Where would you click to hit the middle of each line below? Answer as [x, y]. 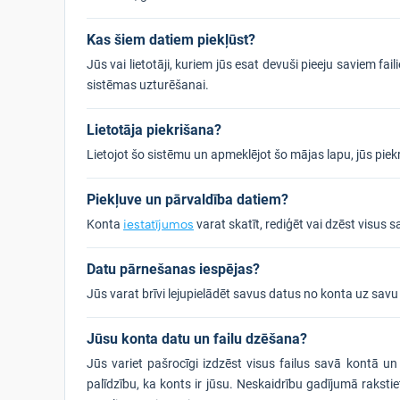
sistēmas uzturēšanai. [148, 85]
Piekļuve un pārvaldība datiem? [187, 200]
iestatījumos [158, 225]
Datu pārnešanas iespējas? [173, 269]
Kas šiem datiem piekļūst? [171, 40]
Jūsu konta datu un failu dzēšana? [197, 339]
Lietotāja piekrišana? [154, 130]
